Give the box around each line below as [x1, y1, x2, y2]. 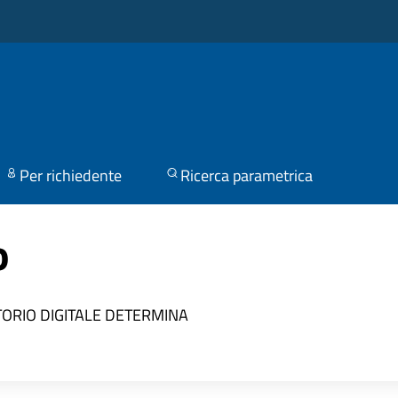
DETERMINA [104, 303, 188, 328]
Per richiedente [19, 163, 122, 188]
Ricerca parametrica [179, 163, 313, 188]
